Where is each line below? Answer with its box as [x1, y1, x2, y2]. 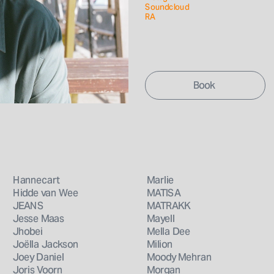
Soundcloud [145, 1, 190, 12]
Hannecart [12, 174, 59, 187]
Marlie [146, 174, 174, 187]
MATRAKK [146, 199, 191, 212]
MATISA [146, 187, 180, 199]
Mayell [146, 212, 175, 225]
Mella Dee [146, 225, 190, 238]
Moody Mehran [146, 251, 212, 264]
